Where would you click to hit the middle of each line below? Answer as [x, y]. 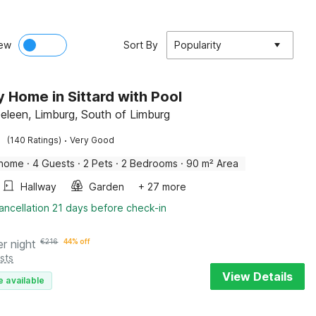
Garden [107, 187]
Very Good [92, 140]
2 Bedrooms [150, 163]
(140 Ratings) [35, 140]
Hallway [39, 187]
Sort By [141, 45]
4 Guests [54, 163]
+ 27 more [163, 187]
